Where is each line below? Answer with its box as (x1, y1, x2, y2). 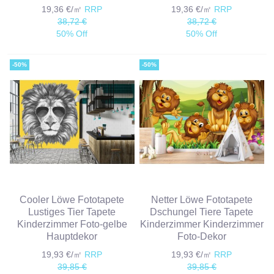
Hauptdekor (46, 230, 98, 242)
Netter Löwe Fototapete (150, 193, 253, 205)
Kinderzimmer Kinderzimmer (139, 218, 264, 229)
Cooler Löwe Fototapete (20, 193, 125, 205)
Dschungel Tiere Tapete (150, 206, 254, 217)
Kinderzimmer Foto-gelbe (17, 218, 127, 229)
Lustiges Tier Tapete (28, 206, 116, 217)
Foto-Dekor (177, 230, 226, 242)
